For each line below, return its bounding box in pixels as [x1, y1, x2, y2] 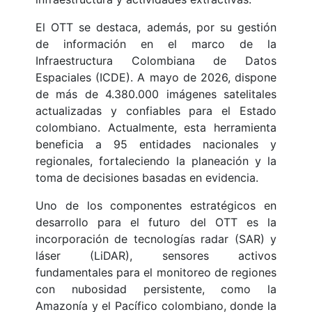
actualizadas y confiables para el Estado [36, 104, 276, 118]
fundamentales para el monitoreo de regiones [36, 265, 276, 280]
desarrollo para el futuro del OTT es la [36, 215, 276, 230]
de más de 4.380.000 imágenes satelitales [36, 87, 276, 102]
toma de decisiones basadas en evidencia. [36, 171, 258, 185]
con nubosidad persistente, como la [36, 282, 276, 297]
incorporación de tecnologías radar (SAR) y [36, 232, 276, 247]
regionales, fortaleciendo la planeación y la [36, 154, 276, 169]
